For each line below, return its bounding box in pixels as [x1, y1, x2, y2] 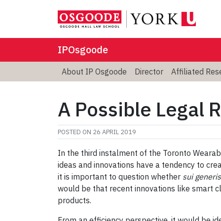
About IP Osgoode [62, 66, 127, 76]
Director [135, 66, 163, 76]
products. [58, 195, 91, 205]
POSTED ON [58, 127, 93, 136]
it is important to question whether [58, 171, 183, 182]
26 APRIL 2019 [93, 127, 136, 136]
